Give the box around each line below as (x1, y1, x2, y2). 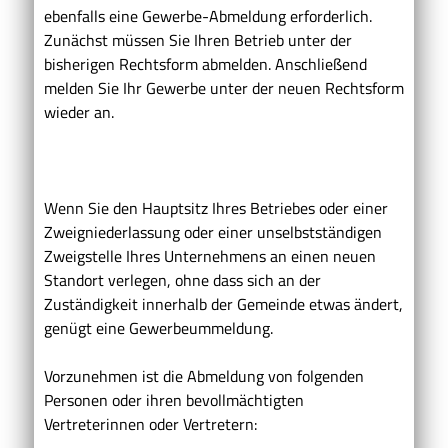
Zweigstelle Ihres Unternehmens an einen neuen (44, 243, 376, 268)
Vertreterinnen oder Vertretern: (44, 411, 257, 436)
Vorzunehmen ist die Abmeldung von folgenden (44, 363, 364, 388)
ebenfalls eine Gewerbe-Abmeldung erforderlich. (44, 3, 372, 28)
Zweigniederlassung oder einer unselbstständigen (44, 219, 382, 244)
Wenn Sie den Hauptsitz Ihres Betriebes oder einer (44, 195, 388, 220)
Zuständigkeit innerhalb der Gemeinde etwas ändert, (44, 291, 403, 316)
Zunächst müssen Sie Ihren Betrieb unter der (44, 27, 352, 52)
